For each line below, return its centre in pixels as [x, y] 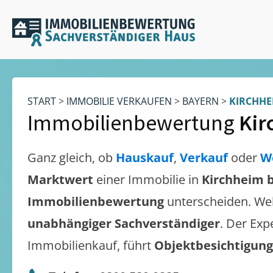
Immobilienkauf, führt [91, 245]
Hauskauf [145, 158]
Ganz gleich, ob [72, 158]
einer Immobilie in [149, 179]
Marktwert [62, 179]
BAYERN [200, 101]
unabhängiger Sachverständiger [124, 223]
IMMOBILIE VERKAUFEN [119, 101]
